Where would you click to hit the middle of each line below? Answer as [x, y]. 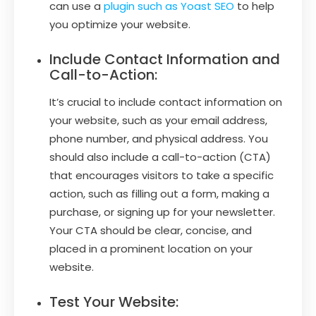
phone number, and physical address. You [159, 138]
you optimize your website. [120, 24]
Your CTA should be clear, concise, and [151, 230]
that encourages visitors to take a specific [162, 175]
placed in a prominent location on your [151, 248]
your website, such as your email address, [158, 120]
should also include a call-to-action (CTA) [160, 157]
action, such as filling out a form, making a [159, 193]
